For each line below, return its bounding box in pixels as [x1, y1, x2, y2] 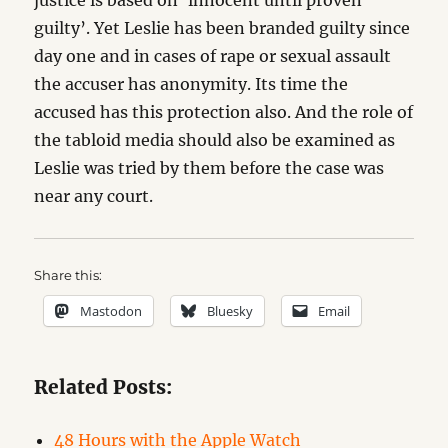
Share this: [34, 267, 103, 283]
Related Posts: [34, 375, 173, 399]
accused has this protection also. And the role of [34, 102, 414, 122]
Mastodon [80, 302, 143, 320]
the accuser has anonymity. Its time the [34, 74, 349, 94]
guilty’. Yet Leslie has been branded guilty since [34, 18, 411, 38]
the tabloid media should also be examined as [34, 130, 396, 150]
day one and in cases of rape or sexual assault [34, 46, 392, 66]
